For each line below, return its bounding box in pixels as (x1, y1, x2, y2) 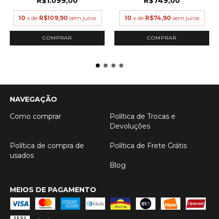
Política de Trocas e (109, 111, 175, 121)
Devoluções (109, 121, 150, 131)
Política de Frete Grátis (109, 141, 187, 150)
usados (10, 151, 34, 160)
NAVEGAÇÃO (10, 94, 57, 104)
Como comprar (10, 111, 61, 121)
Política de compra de (10, 141, 84, 150)
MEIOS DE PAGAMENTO (10, 185, 96, 194)
